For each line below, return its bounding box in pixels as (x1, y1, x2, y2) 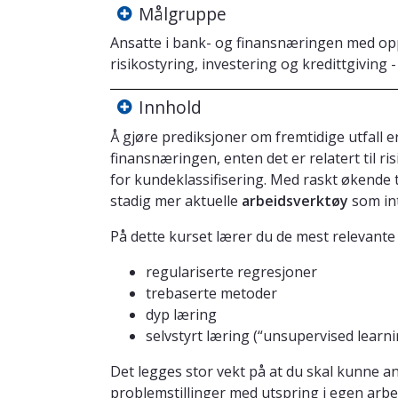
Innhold (139, 95, 202, 120)
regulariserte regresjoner (146, 261, 317, 282)
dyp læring (146, 304, 217, 324)
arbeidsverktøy (242, 190, 352, 211)
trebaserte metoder (146, 283, 277, 303)
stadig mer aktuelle (110, 190, 242, 211)
